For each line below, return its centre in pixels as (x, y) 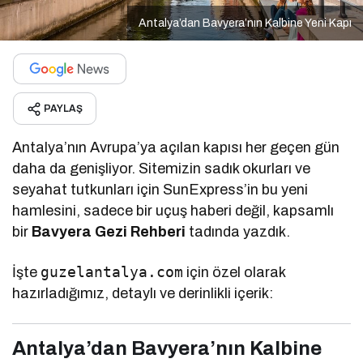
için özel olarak (235, 272)
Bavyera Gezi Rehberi (109, 231)
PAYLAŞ (63, 108)
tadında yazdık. (238, 231)
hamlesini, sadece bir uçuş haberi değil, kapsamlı (173, 210)
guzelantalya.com (112, 271)
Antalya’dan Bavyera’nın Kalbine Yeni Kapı (245, 23)
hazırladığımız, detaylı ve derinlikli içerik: (143, 293)
